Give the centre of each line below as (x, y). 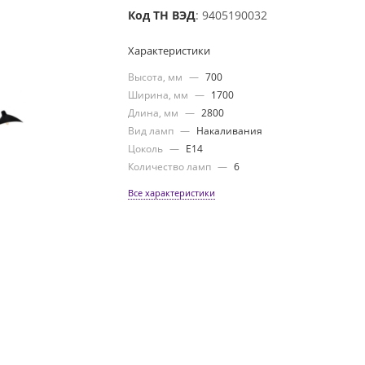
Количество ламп (171, 167)
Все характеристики (172, 193)
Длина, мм (155, 113)
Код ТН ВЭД (162, 15)
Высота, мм (157, 77)
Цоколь (147, 149)
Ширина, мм (160, 95)
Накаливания (230, 131)
